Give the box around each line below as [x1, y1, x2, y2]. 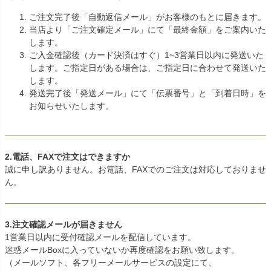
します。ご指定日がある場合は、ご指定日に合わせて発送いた [29, 63, 266, 73]
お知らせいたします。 [29, 101, 114, 111]
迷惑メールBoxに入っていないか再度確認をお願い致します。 [5, 245, 240, 255]
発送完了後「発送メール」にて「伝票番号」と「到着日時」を [29, 88, 266, 99]
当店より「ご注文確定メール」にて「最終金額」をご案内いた [29, 25, 266, 35]
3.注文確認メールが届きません [5, 220, 122, 230]
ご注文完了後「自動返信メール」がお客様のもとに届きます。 [29, 12, 266, 22]
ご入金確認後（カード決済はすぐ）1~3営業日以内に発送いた [29, 50, 264, 60]
